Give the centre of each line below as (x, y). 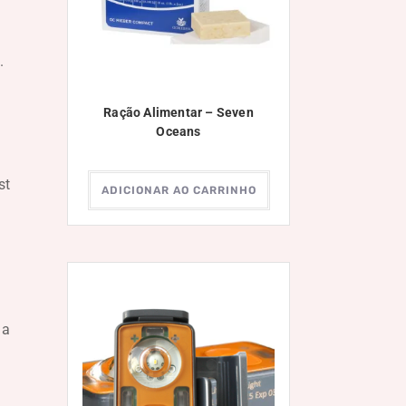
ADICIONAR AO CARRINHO (179, 191)
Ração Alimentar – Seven (179, 113)
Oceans (179, 132)
